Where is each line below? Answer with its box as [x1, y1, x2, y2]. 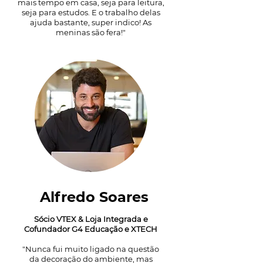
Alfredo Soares [39, 188, 149, 205]
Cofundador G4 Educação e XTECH [24, 224, 157, 234]
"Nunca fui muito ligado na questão [22, 244, 159, 254]
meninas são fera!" [56, 28, 126, 37]
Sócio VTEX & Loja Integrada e [33, 214, 148, 224]
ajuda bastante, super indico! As [30, 18, 151, 27]
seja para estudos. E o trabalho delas [21, 8, 160, 17]
